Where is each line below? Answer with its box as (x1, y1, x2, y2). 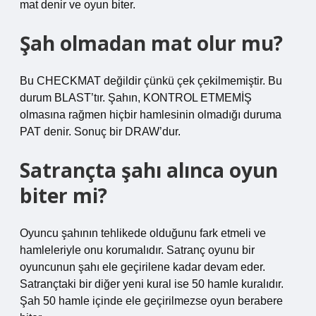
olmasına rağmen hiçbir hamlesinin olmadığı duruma (20, 109, 281, 121)
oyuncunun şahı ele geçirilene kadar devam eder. (20, 261, 265, 273)
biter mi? (20, 182, 107, 209)
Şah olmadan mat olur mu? (20, 30, 283, 56)
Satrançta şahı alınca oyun (20, 157, 278, 183)
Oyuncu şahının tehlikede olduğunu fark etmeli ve (20, 227, 266, 239)
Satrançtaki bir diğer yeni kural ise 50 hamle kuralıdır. (20, 278, 284, 290)
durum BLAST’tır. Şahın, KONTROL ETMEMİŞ (20, 92, 252, 104)
